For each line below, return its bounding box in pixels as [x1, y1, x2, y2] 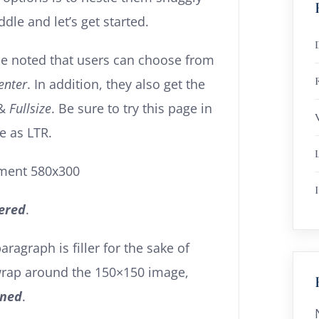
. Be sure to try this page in [51, 100, 212, 117]
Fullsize [9, 100, 51, 117]
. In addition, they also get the [27, 75, 205, 93]
